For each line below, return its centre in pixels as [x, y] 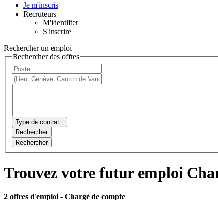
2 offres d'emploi [32, 197]
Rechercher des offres [46, 56]
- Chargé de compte [93, 197]
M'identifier [61, 22]
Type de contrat [37, 122]
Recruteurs [40, 14]
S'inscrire [57, 31]
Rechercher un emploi [38, 48]
